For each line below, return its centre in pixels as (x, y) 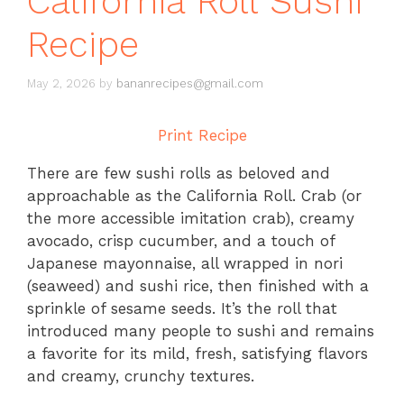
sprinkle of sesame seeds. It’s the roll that (182, 308)
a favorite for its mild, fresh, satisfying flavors (197, 353)
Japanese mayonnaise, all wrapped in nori (185, 263)
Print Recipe (202, 135)
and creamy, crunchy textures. (141, 376)
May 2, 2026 (61, 83)
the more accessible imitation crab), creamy (191, 218)
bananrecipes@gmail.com (190, 83)
